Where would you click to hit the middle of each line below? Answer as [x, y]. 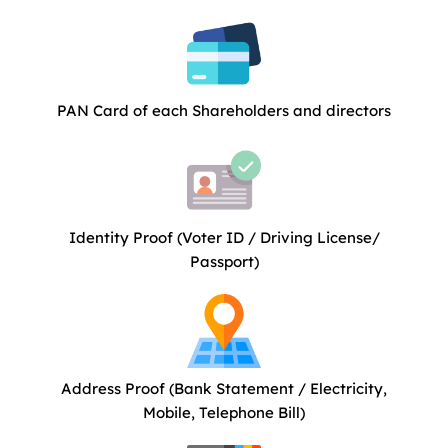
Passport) [224, 262]
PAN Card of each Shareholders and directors [224, 111]
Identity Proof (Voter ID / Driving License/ [224, 238]
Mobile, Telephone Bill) [224, 412]
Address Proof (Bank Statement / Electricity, [224, 388]
